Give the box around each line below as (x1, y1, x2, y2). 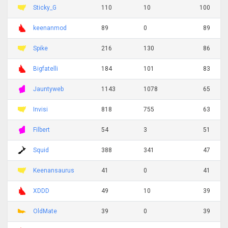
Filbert (33, 126, 50, 133)
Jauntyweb (33, 85, 64, 93)
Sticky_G (33, 4, 56, 11)
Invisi (33, 105, 48, 113)
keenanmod (33, 24, 67, 32)
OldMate (33, 207, 57, 215)
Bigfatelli (33, 65, 58, 72)
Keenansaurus (33, 166, 74, 174)
